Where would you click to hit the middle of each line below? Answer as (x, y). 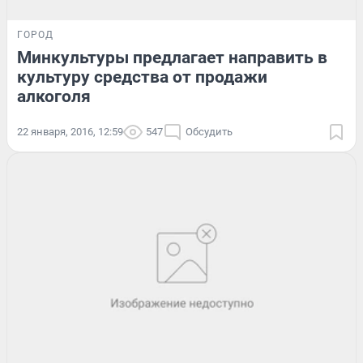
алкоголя (54, 97)
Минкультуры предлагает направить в (172, 58)
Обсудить (209, 132)
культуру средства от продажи (142, 77)
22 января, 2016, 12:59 (70, 132)
